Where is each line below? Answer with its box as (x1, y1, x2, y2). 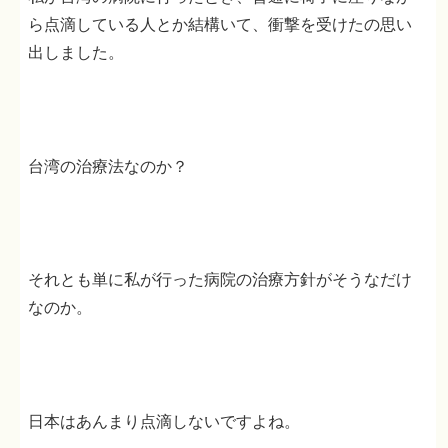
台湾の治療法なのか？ (28, 157, 189, 175)
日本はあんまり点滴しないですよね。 (28, 412, 301, 430)
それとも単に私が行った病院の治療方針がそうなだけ (28, 271, 413, 289)
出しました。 (28, 43, 125, 61)
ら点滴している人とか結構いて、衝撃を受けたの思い (28, 15, 413, 33)
